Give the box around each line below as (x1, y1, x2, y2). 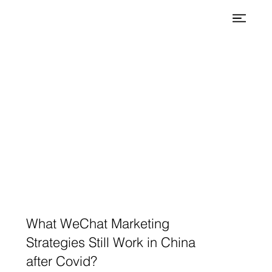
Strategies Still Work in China (25, 234, 195, 251)
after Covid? (25, 253, 97, 270)
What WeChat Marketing (25, 215, 169, 233)
